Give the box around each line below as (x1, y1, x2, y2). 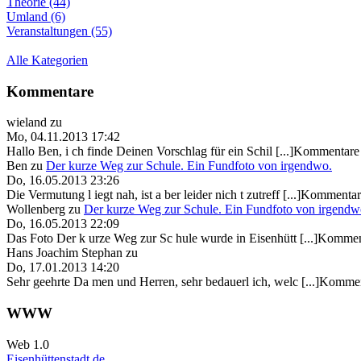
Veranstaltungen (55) (6, 23, 112, 38)
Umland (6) (6, 9, 65, 23)
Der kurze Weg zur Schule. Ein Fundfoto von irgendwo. (46, 159, 332, 173)
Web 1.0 (6, 337, 49, 351)
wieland (6, 115, 47, 130)
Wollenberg (6, 202, 65, 217)
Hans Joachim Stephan (6, 246, 122, 260)
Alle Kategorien (6, 52, 88, 67)
